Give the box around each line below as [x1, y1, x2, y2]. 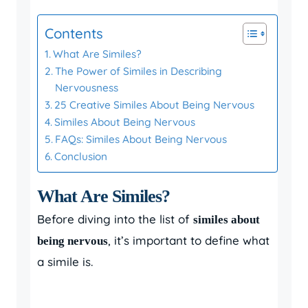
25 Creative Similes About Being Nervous [54, 98, 255, 111]
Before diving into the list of [37, 212, 193, 226]
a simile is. [37, 254, 93, 269]
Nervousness [55, 81, 119, 94]
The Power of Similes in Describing [55, 65, 223, 78]
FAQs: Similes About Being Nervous [55, 133, 228, 146]
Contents [45, 25, 103, 43]
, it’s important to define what [108, 233, 269, 247]
